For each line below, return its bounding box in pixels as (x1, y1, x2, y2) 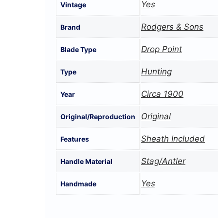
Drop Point (141, 44, 182, 54)
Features (60, 135, 89, 144)
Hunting (141, 67, 172, 77)
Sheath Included (141, 134, 205, 144)
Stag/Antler (141, 156, 185, 166)
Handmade (60, 180, 96, 188)
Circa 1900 (141, 89, 183, 99)
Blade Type (60, 45, 96, 54)
